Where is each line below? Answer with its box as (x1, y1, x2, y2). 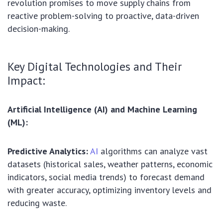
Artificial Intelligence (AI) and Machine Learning (7, 104, 197, 115)
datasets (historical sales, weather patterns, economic (7, 158, 213, 170)
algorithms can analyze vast (98, 145, 208, 157)
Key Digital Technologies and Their (7, 59, 182, 74)
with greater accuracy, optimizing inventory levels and (7, 184, 212, 196)
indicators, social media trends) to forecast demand (7, 171, 205, 183)
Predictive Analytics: (7, 145, 88, 157)
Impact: (7, 73, 45, 88)
